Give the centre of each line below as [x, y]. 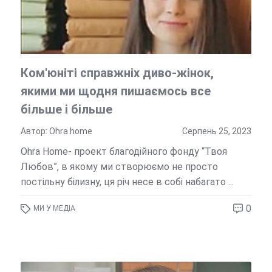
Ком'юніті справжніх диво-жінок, [117, 73]
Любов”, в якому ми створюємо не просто [119, 167]
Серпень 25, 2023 [217, 131]
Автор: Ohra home [56, 131]
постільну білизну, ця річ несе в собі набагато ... [127, 182]
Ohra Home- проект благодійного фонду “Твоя [124, 152]
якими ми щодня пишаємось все [115, 91]
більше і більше [66, 110]
